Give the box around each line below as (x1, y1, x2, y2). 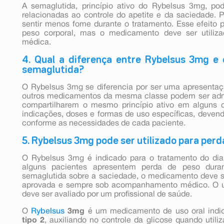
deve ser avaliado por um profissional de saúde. (22, 190, 192, 198)
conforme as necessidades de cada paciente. (22, 119, 185, 127)
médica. (22, 38, 51, 46)
